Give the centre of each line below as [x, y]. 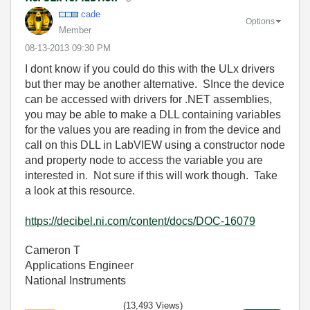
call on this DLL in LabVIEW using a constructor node [155, 145]
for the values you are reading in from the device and [153, 129]
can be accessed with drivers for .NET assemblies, [148, 99]
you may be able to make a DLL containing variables [153, 114]
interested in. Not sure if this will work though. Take [151, 175]
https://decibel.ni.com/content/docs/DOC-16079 [140, 221]
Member [75, 30]
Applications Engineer [79, 265]
